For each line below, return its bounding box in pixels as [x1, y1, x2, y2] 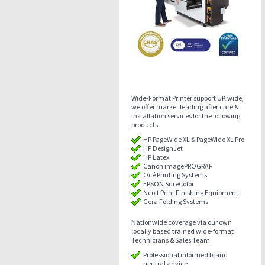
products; [131, 120, 160, 129]
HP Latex [143, 153, 170, 161]
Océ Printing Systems [143, 170, 207, 179]
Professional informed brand [143, 250, 228, 259]
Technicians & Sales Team [131, 235, 210, 244]
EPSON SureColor [143, 179, 194, 188]
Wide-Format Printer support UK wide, [131, 93, 244, 102]
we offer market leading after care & [131, 102, 238, 111]
